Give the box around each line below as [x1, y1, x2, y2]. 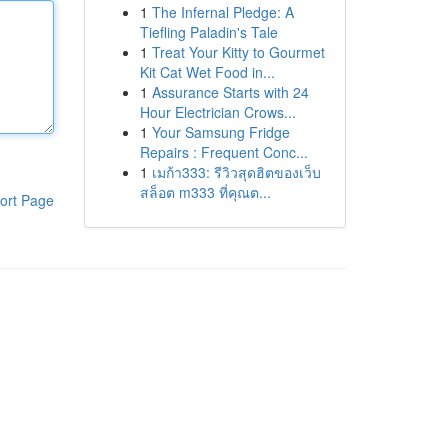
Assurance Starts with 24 [151, 82, 309, 102]
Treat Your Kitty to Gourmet [151, 42, 325, 62]
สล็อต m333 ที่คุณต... [139, 182, 271, 202]
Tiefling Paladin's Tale [139, 22, 278, 42]
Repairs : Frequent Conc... [139, 142, 308, 162]
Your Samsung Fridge [151, 122, 290, 142]
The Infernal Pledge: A [151, 2, 294, 22]
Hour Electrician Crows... [139, 102, 296, 122]
